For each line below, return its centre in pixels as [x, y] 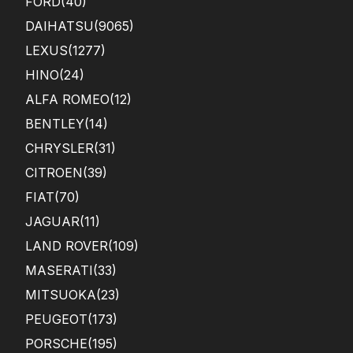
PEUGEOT [56, 320]
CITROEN [54, 173]
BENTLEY [55, 124]
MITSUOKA [61, 295]
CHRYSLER [59, 149]
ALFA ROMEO [67, 100]
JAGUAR [52, 222]
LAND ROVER [67, 246]
